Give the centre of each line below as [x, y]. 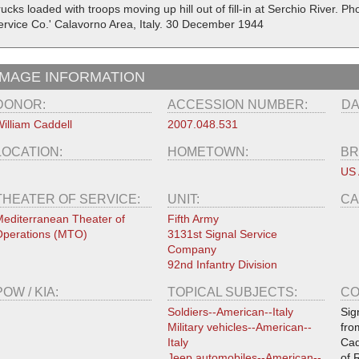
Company [192, 250]
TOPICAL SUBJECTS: [234, 292]
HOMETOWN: [209, 152]
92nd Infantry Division [222, 265]
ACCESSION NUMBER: [240, 105]
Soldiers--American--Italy [230, 312]
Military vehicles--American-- [239, 327]
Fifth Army [193, 219]
